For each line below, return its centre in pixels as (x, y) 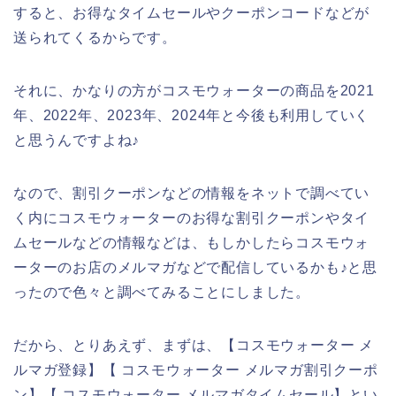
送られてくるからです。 (95, 37)
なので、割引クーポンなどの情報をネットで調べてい (192, 193)
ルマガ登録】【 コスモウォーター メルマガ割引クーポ (196, 369)
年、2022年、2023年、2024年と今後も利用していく (192, 115)
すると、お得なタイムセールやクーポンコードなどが (192, 12)
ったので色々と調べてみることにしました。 (162, 292)
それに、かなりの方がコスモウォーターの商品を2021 (194, 90)
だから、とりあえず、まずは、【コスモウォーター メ (194, 345)
